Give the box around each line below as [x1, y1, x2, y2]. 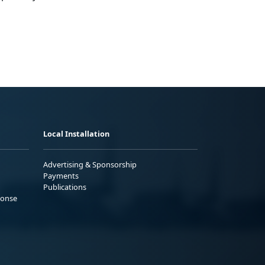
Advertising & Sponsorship [43, 159, 137, 170]
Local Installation [43, 128, 109, 139]
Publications [43, 181, 86, 192]
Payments [43, 170, 79, 181]
